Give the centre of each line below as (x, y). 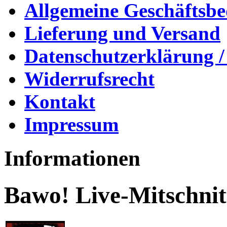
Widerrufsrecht (89, 79)
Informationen (72, 158)
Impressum (71, 124)
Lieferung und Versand (122, 33)
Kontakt (60, 101)
